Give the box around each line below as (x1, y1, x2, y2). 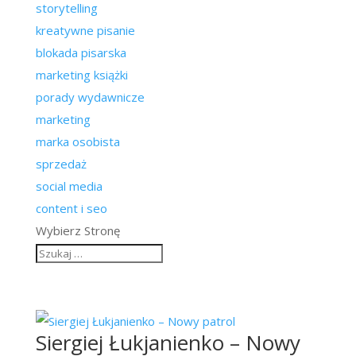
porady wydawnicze (35, 89, 145, 105)
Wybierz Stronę (35, 222, 120, 238)
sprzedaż (35, 156, 87, 172)
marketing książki (35, 67, 128, 83)
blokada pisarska (35, 44, 126, 60)
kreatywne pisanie (35, 22, 135, 38)
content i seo (35, 200, 107, 216)
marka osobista (35, 133, 120, 149)
